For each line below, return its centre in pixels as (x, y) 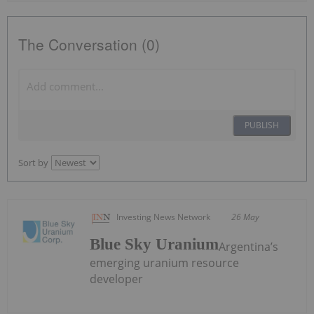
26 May (246, 217)
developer (117, 279)
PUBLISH (262, 125)
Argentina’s (249, 246)
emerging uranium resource (165, 262)
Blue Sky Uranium (155, 244)
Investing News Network (164, 217)
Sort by (33, 162)
